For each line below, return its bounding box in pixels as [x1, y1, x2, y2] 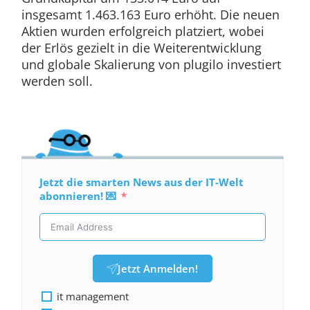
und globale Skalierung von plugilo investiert [21, 56, 281, 73]
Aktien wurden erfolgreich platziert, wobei [21, 23, 264, 40]
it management [56, 289, 129, 304]
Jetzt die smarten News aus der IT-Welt [39, 175, 244, 190]
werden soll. [21, 73, 93, 90]
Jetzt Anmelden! [117, 262, 198, 276]
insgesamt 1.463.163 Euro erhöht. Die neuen [21, 6, 280, 24]
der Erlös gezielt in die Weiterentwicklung [21, 39, 262, 57]
